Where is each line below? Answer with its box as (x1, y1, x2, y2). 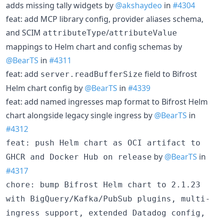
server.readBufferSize (40, 69, 143, 79)
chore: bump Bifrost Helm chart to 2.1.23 (6, 180, 200, 189)
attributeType (43, 28, 106, 37)
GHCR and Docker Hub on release (6, 152, 152, 162)
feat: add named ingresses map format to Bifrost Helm (6, 96, 208, 107)
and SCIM (6, 27, 43, 38)
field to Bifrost (143, 68, 197, 79)
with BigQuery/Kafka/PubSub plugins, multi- (6, 194, 210, 203)
